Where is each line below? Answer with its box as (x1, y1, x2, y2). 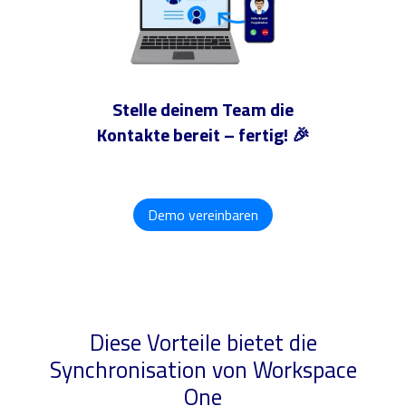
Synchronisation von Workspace (49, 351, 357, 387)
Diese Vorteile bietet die (89, 324, 317, 360)
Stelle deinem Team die (112, 94, 294, 123)
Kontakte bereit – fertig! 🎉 (96, 120, 310, 149)
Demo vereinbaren (148, 203, 258, 226)
